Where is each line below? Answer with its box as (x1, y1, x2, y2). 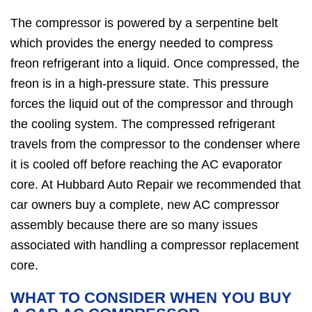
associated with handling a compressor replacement (10, 237, 299, 252)
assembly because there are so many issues (10, 217, 258, 232)
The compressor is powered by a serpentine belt (10, 15, 278, 30)
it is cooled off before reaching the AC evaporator (10, 157, 282, 171)
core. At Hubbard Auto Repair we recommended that (10, 177, 301, 192)
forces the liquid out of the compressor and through (10, 96, 293, 111)
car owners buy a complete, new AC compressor (10, 197, 279, 212)
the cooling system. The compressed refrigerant (10, 116, 275, 131)
